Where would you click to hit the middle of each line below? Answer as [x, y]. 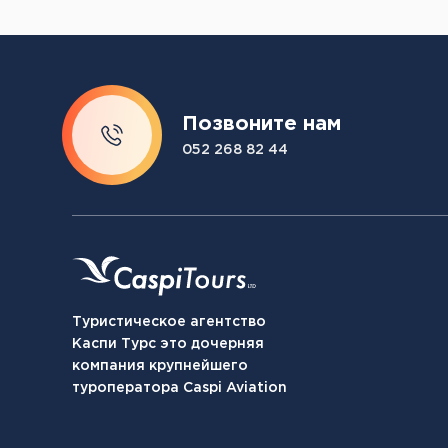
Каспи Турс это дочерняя [168, 344]
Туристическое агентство [169, 322]
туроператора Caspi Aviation [179, 388]
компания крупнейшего [160, 366]
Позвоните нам [261, 124]
